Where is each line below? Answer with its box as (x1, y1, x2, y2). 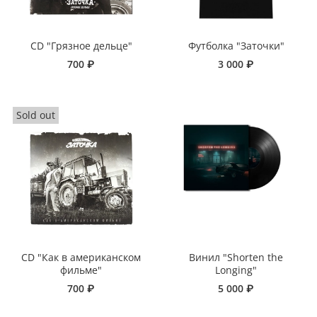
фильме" (60, 263, 102, 277)
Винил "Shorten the (189, 250, 283, 265)
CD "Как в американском (21, 250, 141, 265)
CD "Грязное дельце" (30, 39, 132, 53)
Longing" (215, 263, 257, 277)
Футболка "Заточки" (188, 39, 284, 53)
